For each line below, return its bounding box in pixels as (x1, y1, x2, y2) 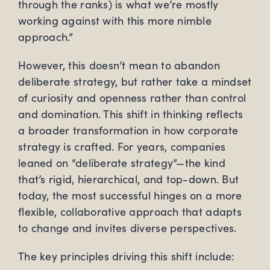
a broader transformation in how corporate (18, 123, 239, 138)
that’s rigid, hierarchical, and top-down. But (18, 172, 239, 187)
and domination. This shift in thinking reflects (18, 107, 243, 122)
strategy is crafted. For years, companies (18, 139, 226, 154)
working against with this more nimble (18, 13, 212, 28)
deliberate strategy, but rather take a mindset (18, 74, 252, 89)
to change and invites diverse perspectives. (18, 221, 237, 236)
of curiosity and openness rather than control (18, 90, 246, 105)
